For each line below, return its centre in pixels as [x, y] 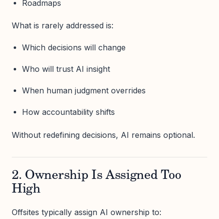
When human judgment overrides [84, 90]
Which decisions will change [74, 47]
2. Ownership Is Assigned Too [97, 176]
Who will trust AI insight [66, 69]
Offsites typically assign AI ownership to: [87, 212]
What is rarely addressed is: [63, 26]
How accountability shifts [68, 112]
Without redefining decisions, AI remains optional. [103, 135]
